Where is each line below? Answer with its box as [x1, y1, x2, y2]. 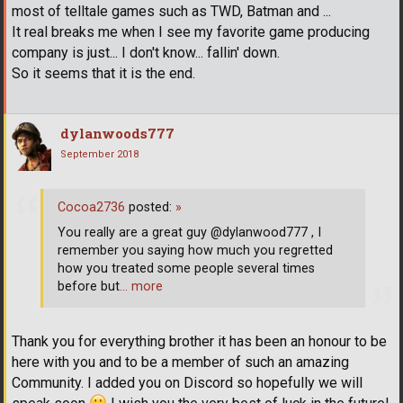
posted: [125, 200, 175, 216]
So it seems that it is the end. [12, 64, 195, 82]
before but [58, 279, 120, 295]
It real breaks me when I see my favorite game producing [12, 22, 370, 40]
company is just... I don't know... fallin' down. [12, 43, 280, 61]
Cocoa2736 [58, 200, 125, 216]
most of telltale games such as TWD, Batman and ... [12, 2, 331, 20]
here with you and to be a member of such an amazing [12, 353, 349, 371]
